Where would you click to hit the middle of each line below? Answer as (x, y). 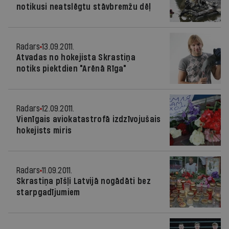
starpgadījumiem (48, 192)
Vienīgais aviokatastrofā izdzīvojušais (89, 119)
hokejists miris (44, 131)
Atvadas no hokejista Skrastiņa (76, 58)
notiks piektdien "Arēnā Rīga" (72, 69)
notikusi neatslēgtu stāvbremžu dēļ (84, 7)
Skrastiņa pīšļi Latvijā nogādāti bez (84, 181)
